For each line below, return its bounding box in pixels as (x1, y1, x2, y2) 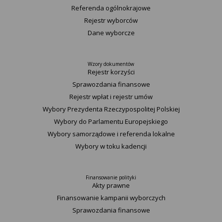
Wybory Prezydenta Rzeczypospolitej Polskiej (42, 105, 180, 113)
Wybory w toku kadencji (75, 142, 147, 151)
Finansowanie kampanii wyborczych (56, 193, 166, 202)
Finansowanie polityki (86, 174, 136, 181)
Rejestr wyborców (84, 16, 138, 25)
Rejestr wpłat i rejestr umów (69, 92, 153, 101)
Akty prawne (92, 181, 130, 190)
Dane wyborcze (87, 28, 135, 37)
